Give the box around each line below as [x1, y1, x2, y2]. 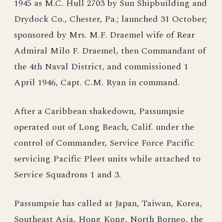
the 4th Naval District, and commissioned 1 [14, 60, 188, 73]
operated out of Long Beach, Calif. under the [14, 120, 194, 134]
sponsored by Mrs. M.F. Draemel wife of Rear [14, 28, 195, 42]
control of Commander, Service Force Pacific [14, 136, 194, 150]
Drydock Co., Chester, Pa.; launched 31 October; [14, 12, 207, 26]
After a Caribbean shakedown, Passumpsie [14, 105, 184, 118]
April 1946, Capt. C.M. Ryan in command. [14, 76, 180, 89]
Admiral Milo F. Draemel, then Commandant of [14, 44, 206, 57]
